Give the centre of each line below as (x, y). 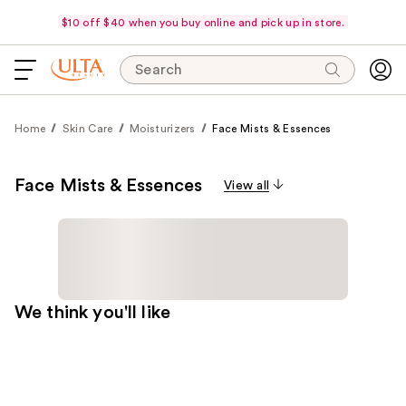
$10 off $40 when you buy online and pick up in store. (203, 22)
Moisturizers (163, 129)
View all (247, 186)
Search (159, 70)
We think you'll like (92, 313)
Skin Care (87, 129)
